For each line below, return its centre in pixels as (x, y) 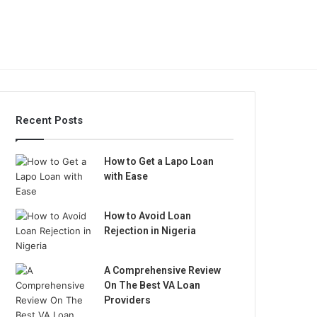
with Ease (126, 176)
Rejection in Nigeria (150, 231)
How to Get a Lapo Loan (159, 161)
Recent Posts (50, 120)
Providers (128, 300)
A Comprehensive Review (163, 270)
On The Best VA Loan (152, 285)
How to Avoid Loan (148, 216)
